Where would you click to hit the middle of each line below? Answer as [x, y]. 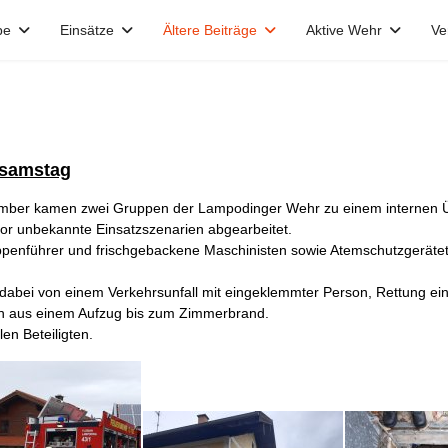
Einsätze [86, 30]
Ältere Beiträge [209, 30]
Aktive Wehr [343, 30]
